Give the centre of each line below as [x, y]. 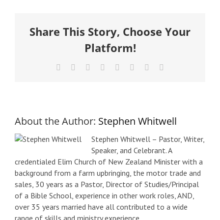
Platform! [110, 47]
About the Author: [56, 121]
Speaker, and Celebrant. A [132, 150]
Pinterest [147, 67]
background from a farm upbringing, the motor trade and [108, 173]
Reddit [100, 67]
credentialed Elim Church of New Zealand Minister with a [109, 161]
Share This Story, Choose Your [110, 31]
